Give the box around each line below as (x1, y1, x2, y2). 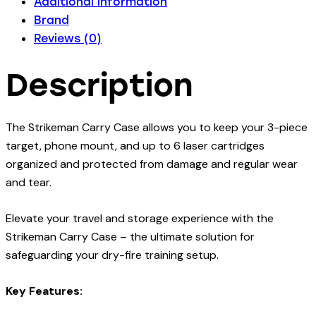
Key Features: (6, 283, 83, 298)
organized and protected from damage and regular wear (6, 156, 298, 171)
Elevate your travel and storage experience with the (6, 210, 274, 226)
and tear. (6, 174, 51, 190)
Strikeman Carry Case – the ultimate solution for (6, 229, 255, 244)
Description (6, 66, 193, 104)
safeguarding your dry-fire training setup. (6, 247, 219, 262)
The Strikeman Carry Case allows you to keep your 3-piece (6, 119, 308, 135)
